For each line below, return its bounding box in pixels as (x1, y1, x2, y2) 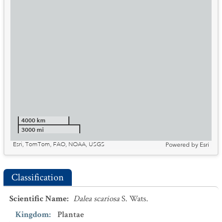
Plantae (57, 209, 84, 220)
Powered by (166, 141, 198, 148)
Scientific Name (9, 193, 67, 204)
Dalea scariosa (73, 193, 119, 204)
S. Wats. (121, 193, 148, 204)
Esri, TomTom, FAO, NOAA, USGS (13, 141, 105, 148)
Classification (11, 171, 64, 184)
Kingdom (15, 209, 49, 220)
